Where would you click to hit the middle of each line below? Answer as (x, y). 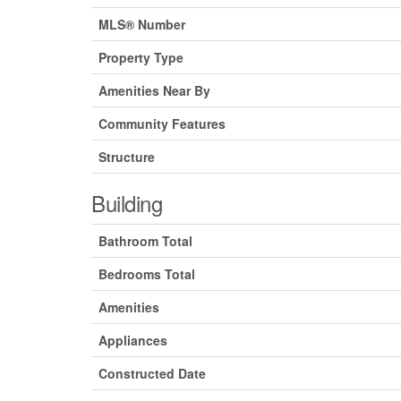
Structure (127, 157)
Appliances (133, 341)
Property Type (141, 58)
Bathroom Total (145, 241)
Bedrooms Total (147, 274)
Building (127, 203)
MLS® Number (142, 25)
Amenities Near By (154, 91)
